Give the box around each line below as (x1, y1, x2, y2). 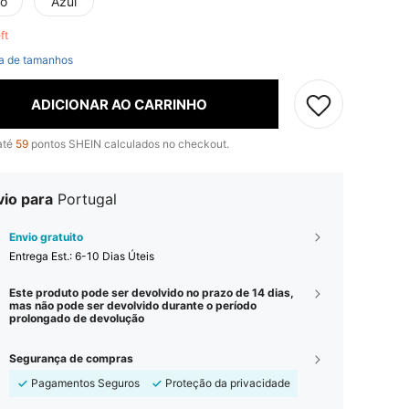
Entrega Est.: (9, 249, 75, 263)
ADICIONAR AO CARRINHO (31, 95, 207, 113)
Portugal (58, 190, 117, 208)
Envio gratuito (9, 230, 83, 244)
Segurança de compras (9, 351, 133, 365)
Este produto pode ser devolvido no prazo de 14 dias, (9, 286, 294, 299)
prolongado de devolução (9, 311, 144, 325)
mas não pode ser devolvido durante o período (9, 299, 257, 312)
